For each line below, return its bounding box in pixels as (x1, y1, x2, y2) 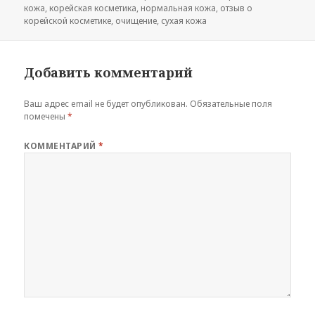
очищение (115, 15, 157, 27)
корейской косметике (24, 15, 112, 27)
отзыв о (220, 2, 253, 15)
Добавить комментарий (24, 64, 193, 82)
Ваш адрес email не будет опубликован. (24, 98, 188, 110)
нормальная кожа (141, 2, 217, 15)
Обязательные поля (190, 98, 273, 110)
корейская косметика (49, 2, 137, 15)
